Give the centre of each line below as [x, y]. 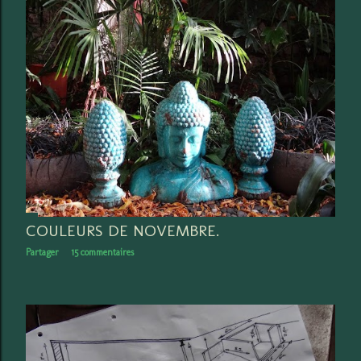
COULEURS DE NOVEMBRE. [122, 230]
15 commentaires [102, 252]
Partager [42, 252]
